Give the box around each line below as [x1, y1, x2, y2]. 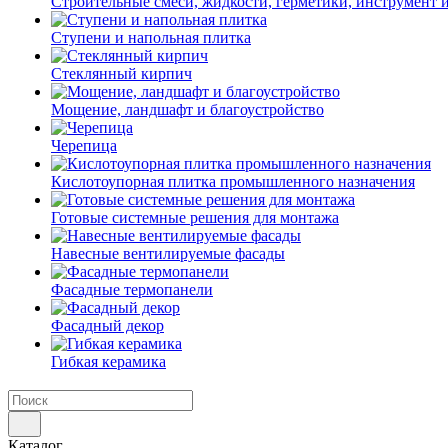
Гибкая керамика [51, 353, 166, 370]
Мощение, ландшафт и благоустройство [51, 101, 324, 118]
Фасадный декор [51, 317, 164, 334]
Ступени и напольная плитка [51, 29, 251, 46]
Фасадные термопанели [51, 281, 213, 298]
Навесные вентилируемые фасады [51, 245, 285, 262]
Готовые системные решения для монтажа [51, 209, 339, 226]
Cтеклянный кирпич [51, 65, 192, 82]
